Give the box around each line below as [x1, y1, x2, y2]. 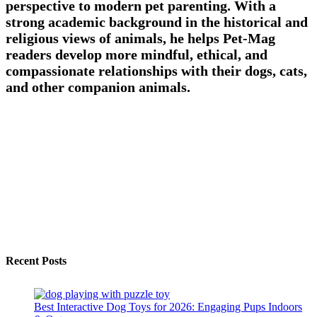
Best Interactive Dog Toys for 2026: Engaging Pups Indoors [34, 301, 302, 313]
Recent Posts [6, 255, 67, 267]
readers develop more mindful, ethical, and [6, 46, 267, 62]
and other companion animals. [6, 79, 190, 95]
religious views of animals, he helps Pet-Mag [6, 30, 275, 46]
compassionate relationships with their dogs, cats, [6, 62, 307, 79]
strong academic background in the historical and [6, 13, 308, 30]
